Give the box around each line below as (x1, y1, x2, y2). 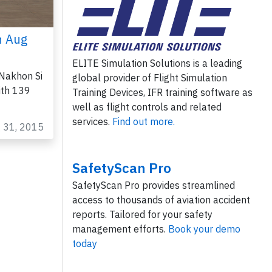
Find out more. (112, 115, 175, 128)
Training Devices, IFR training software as (72, 86, 253, 99)
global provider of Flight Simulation (72, 72, 227, 84)
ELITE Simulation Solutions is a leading (72, 57, 242, 70)
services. (72, 115, 112, 128)
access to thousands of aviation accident (72, 194, 250, 206)
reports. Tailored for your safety (72, 208, 212, 221)
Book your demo (168, 223, 240, 236)
